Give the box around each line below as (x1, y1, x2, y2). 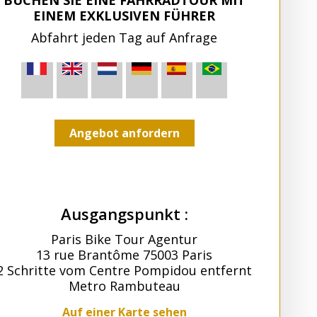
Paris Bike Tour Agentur (51, 231, 198, 248)
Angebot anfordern (69, 125, 180, 142)
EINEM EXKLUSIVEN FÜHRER (33, 6, 216, 24)
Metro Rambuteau (68, 277, 180, 295)
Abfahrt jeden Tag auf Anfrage (31, 28, 218, 46)
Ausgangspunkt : (60, 203, 188, 225)
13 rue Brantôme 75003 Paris (36, 246, 213, 264)
